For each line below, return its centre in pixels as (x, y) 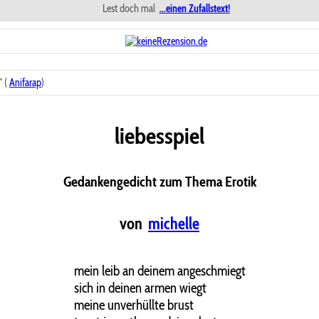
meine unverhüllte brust (134, 305)
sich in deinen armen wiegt (140, 288)
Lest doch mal (130, 9)
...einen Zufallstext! (194, 9)
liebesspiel (159, 135)
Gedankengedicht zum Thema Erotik (159, 181)
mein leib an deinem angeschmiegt (159, 271)
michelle (174, 224)
